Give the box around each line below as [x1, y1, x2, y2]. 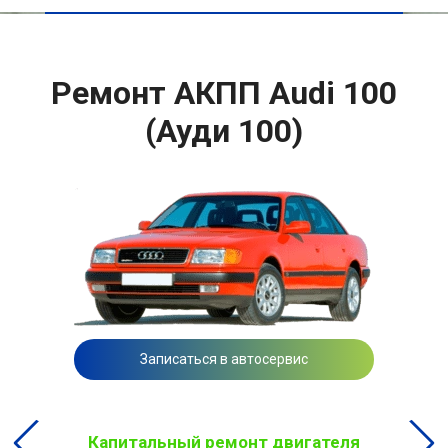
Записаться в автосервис [140, 350, 308, 367]
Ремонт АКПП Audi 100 [51, 73, 397, 112]
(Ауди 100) [145, 111, 303, 150]
